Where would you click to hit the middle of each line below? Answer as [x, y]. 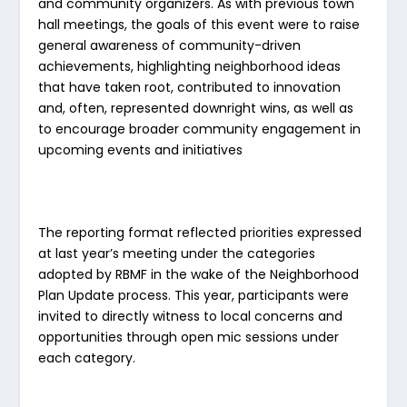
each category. [87, 357]
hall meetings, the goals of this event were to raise [199, 25]
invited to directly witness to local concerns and [191, 316]
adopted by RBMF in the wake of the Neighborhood [199, 274]
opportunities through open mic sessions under [189, 337]
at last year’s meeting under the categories [177, 253]
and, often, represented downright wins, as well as [196, 109]
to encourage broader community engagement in [200, 129]
